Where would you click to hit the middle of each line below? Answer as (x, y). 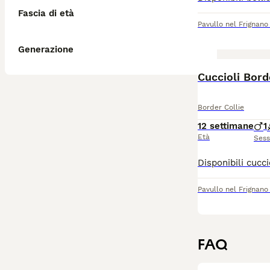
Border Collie (221, 107)
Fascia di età (46, 13)
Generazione (46, 49)
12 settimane (226, 126)
